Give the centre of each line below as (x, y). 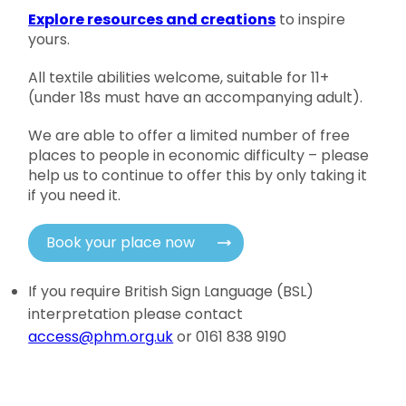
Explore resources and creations (152, 19)
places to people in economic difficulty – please (199, 155)
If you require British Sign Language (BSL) (171, 291)
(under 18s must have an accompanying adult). (196, 97)
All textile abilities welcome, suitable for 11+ (179, 77)
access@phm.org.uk (101, 337)
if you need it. (75, 195)
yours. (49, 39)
